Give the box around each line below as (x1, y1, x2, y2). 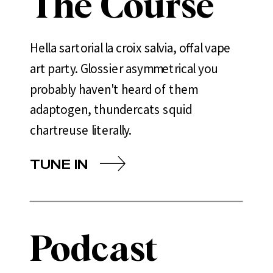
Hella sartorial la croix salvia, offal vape (30, 40, 230, 56)
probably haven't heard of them (30, 80, 197, 97)
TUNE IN (30, 155, 89, 171)
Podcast (29, 232, 158, 269)
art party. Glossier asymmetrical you (30, 60, 218, 77)
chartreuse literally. (30, 121, 132, 138)
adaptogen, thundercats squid (30, 101, 192, 118)
